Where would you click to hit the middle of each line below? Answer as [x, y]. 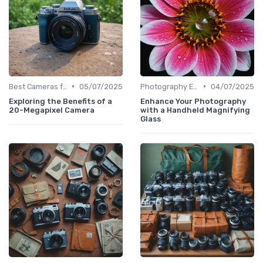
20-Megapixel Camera [52, 110]
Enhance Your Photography [193, 101]
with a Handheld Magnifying [195, 110]
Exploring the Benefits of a [60, 101]
